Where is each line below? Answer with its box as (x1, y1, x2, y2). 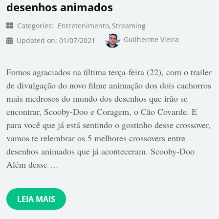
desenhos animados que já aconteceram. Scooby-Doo (6, 145, 195, 157)
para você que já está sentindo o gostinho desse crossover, (6, 118, 211, 131)
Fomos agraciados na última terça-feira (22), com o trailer (6, 66, 212, 78)
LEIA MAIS (17, 193, 56, 204)
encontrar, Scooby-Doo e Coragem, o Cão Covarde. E (6, 105, 197, 117)
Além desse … (6, 158, 59, 170)
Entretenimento (58, 21, 109, 30)
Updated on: (16, 36, 59, 45)
